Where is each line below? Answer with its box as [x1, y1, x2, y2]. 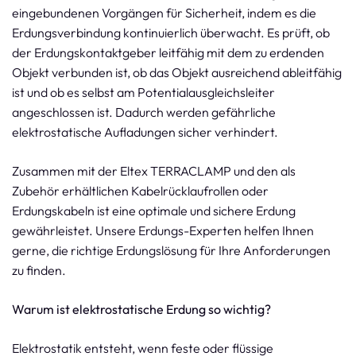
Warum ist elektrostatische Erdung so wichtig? [12, 301, 271, 317]
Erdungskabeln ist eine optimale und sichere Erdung [12, 203, 296, 219]
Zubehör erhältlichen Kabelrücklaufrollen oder [12, 183, 269, 199]
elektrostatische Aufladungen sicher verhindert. [12, 124, 278, 140]
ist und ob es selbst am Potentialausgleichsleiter [12, 84, 275, 100]
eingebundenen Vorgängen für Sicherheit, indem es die [12, 5, 316, 21]
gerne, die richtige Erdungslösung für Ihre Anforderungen [12, 242, 331, 258]
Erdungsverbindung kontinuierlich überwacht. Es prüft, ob [12, 25, 330, 41]
